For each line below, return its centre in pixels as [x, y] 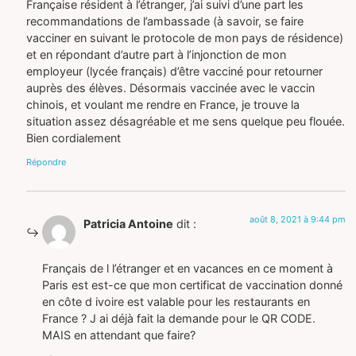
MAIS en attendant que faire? [119, 335]
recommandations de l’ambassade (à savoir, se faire [165, 21]
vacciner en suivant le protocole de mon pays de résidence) [185, 38]
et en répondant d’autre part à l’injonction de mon [157, 55]
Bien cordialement [74, 138]
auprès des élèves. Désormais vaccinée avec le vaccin [171, 88]
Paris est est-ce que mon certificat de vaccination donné [193, 285]
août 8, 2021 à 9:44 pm [297, 219]
